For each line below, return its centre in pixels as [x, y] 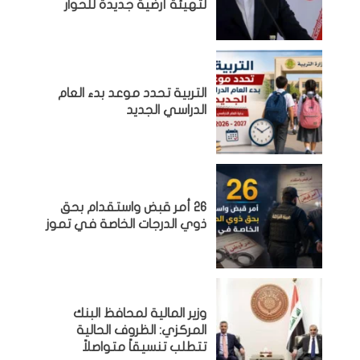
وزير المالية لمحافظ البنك [140, 313]
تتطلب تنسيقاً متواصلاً [145, 347]
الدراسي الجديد [167, 110]
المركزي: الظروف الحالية [142, 330]
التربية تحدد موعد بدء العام [133, 93]
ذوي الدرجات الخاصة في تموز [127, 224]
